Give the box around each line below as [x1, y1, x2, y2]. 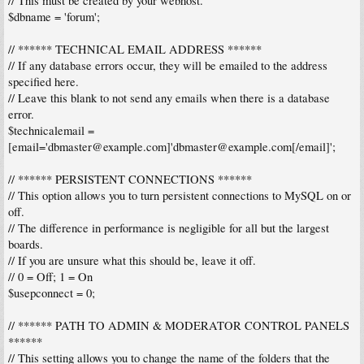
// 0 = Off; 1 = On [8, 268, 93, 284]
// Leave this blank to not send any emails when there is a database [8, 89, 330, 106]
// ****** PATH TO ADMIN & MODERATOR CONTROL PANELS [8, 317, 349, 333]
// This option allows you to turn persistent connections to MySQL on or [8, 187, 351, 203]
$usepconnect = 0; [8, 284, 95, 301]
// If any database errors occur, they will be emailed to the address [8, 57, 327, 73]
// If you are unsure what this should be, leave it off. [8, 252, 256, 268]
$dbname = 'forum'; [8, 8, 100, 24]
